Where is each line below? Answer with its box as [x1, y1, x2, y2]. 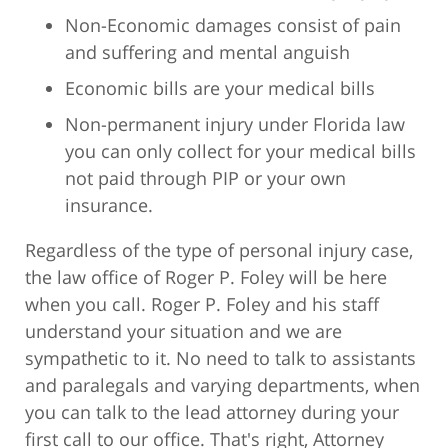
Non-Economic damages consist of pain [65, 12, 401, 37]
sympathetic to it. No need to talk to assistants [25, 345, 416, 370]
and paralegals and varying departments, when [25, 372, 420, 397]
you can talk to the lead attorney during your [25, 399, 399, 424]
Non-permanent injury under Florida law [65, 111, 405, 136]
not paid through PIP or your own [65, 165, 346, 190]
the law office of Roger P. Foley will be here [25, 264, 387, 289]
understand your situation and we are [25, 318, 342, 343]
